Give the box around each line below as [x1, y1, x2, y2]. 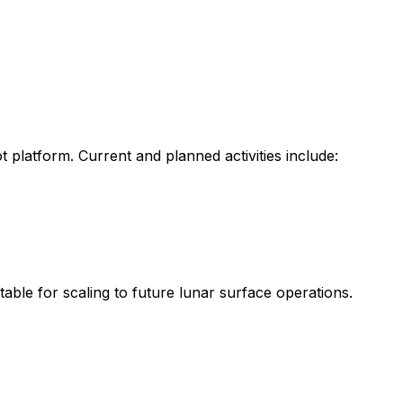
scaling [63, 282, 110, 301]
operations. [276, 282, 353, 301]
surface [219, 282, 272, 301]
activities [225, 146, 282, 165]
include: [286, 146, 338, 165]
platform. [12, 146, 74, 165]
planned [166, 146, 220, 165]
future [132, 282, 175, 301]
